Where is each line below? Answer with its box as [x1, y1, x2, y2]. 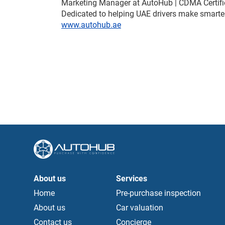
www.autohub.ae [61, 20, 121, 30]
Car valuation [116, 203, 164, 213]
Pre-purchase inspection [116, 188, 201, 198]
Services [116, 174, 148, 184]
